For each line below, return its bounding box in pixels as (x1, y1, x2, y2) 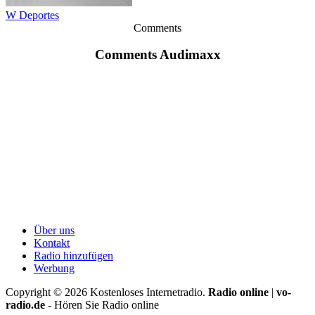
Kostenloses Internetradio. (90, 286, 208, 299)
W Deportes (6, 8, 59, 21)
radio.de (6, 299, 45, 311)
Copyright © (6, 286, 65, 299)
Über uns (34, 224, 75, 237)
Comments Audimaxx (94, 47, 221, 63)
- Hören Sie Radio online (45, 299, 159, 311)
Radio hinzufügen (34, 250, 113, 262)
